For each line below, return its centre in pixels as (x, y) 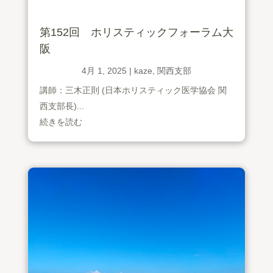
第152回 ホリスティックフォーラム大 (136, 33)
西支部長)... (62, 106)
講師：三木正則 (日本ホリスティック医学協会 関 (133, 90)
